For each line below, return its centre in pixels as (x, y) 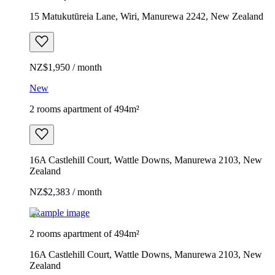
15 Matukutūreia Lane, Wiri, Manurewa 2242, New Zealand (146, 16)
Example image (60, 212)
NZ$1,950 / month (66, 67)
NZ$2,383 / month (66, 192)
